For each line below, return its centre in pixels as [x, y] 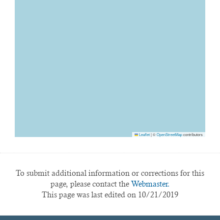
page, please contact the [91, 184]
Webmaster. [150, 184]
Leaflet [144, 134]
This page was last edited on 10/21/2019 [110, 195]
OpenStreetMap [169, 134]
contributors [192, 134]
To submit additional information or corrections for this [110, 173]
